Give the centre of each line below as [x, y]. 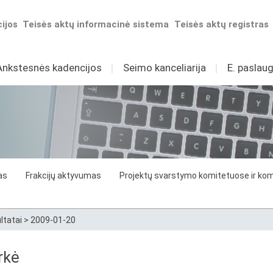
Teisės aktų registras [222, 24]
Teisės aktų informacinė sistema [96, 24]
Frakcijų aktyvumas [63, 175]
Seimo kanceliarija [164, 68]
